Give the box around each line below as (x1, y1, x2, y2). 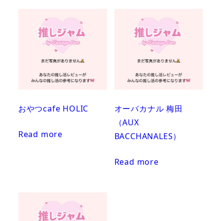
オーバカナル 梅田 (114, 103, 183, 114)
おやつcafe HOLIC (18, 103, 89, 114)
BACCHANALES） (114, 131, 182, 142)
